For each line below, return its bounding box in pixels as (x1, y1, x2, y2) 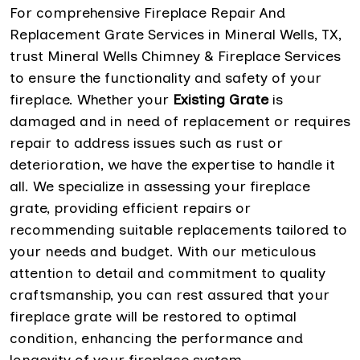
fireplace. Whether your (10, 91, 173, 108)
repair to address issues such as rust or (10, 134, 283, 152)
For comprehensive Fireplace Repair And (10, 4, 285, 22)
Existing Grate (173, 91, 268, 108)
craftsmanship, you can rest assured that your (10, 286, 329, 304)
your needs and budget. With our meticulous (10, 243, 316, 260)
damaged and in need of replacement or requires (10, 112, 350, 130)
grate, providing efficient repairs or (10, 199, 251, 217)
